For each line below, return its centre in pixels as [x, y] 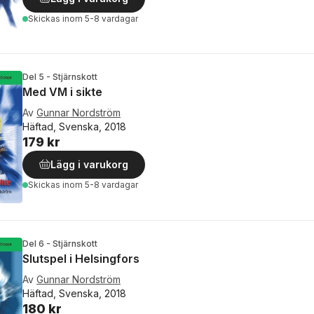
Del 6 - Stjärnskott [60, 243]
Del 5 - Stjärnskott [60, 77]
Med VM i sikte [62, 92]
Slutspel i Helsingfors [81, 258]
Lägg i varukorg [89, 165]
